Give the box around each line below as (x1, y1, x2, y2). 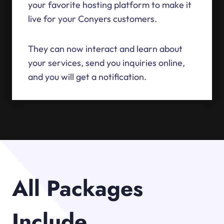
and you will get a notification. (28, 71, 146, 83)
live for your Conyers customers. (28, 13, 157, 25)
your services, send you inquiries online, (28, 57, 185, 69)
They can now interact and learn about (28, 43, 182, 55)
